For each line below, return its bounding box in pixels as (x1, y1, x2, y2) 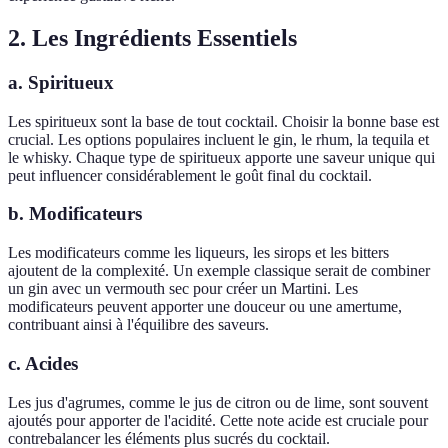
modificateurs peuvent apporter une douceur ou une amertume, (8, 298, 402, 316)
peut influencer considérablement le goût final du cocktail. (8, 166, 372, 184)
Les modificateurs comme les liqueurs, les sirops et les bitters (8, 244, 389, 262)
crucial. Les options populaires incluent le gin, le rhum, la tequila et (8, 130, 429, 148)
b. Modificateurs (8, 203, 142, 225)
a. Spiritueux (8, 72, 114, 94)
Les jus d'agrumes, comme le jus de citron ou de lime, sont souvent (8, 393, 428, 411)
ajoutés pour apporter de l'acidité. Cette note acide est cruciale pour (8, 411, 428, 429)
